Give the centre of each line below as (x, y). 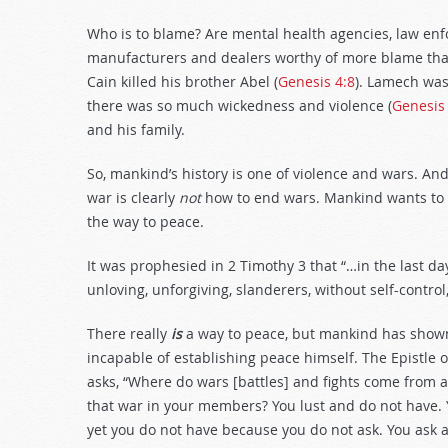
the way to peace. (145, 221)
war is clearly (133, 197)
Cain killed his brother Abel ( (182, 81)
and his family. (136, 129)
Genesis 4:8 (316, 81)
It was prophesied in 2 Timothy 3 (196, 265)
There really (129, 333)
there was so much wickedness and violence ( (239, 105)
